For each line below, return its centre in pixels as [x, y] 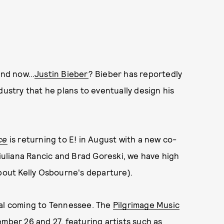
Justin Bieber [61, 73]
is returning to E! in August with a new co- [92, 139]
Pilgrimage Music [146, 204]
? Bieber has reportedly [135, 73]
